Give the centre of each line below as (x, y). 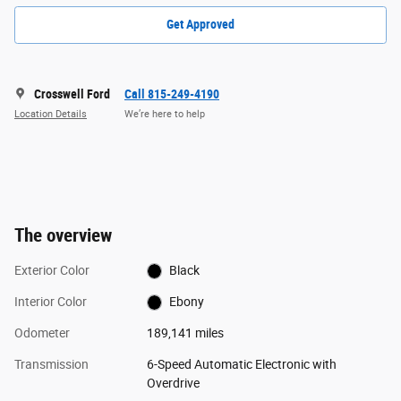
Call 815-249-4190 (172, 94)
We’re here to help (165, 115)
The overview (63, 235)
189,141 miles (185, 333)
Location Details (51, 115)
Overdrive (173, 383)
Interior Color (51, 301)
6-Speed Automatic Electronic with (241, 364)
